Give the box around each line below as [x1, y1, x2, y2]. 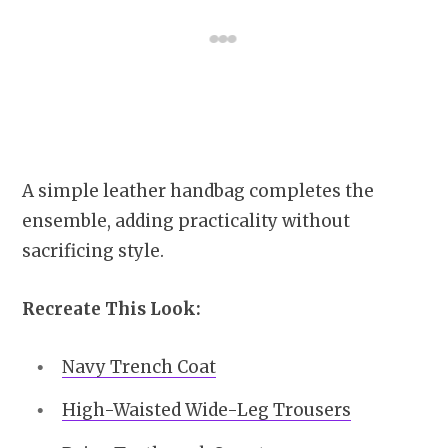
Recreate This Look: [22, 297, 201, 320]
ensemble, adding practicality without [22, 209, 350, 232]
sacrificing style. [22, 239, 164, 262]
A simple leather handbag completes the [22, 179, 374, 202]
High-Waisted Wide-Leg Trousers [62, 399, 351, 422]
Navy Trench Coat [62, 355, 216, 378]
